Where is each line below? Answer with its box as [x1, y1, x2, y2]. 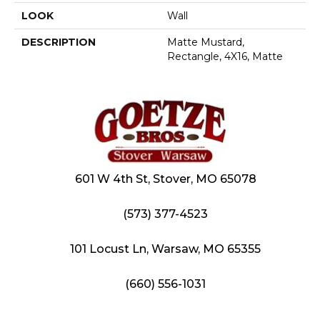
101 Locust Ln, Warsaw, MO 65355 [70, 242, 261, 256]
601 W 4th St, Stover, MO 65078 [74, 172, 256, 186]
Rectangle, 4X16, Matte [167, 50, 283, 64]
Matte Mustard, [167, 36, 244, 49]
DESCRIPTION [21, 36, 96, 49]
